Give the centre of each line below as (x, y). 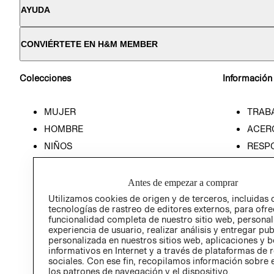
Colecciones (45, 78)
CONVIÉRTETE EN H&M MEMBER (89, 44)
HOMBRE (64, 128)
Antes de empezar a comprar (183, 183)
